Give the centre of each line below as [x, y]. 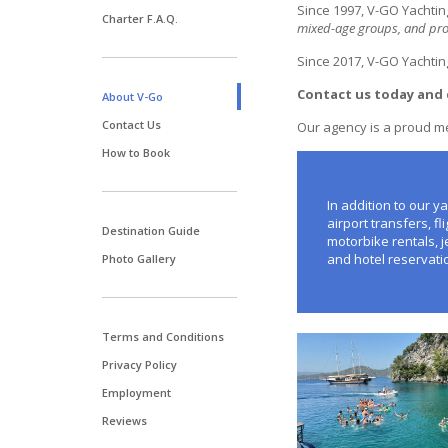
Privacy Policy [139, 364]
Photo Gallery [139, 258]
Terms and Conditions [163, 336]
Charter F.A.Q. [140, 18]
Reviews [124, 420]
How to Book [136, 152]
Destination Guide [151, 230]
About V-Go [132, 96]
